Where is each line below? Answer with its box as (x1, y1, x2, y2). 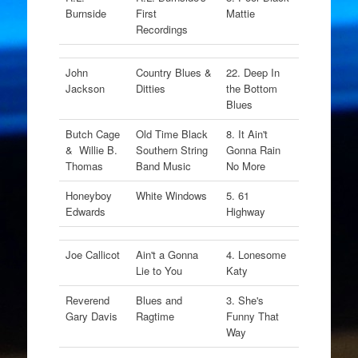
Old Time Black (135, 126, 208, 141)
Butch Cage (65, 126, 120, 141)
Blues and (135, 292, 182, 308)
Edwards (65, 204, 109, 219)
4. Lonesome (225, 247, 286, 262)
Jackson (65, 81, 105, 96)
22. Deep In (225, 65, 280, 80)
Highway (225, 204, 268, 219)
